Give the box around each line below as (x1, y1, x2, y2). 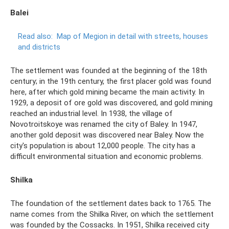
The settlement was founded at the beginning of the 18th (10, 65, 207, 75)
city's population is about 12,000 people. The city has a (10, 141, 195, 150)
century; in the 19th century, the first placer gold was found (10, 76, 211, 86)
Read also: (18, 31, 53, 41)
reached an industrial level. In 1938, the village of (10, 108, 173, 118)
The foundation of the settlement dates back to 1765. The (10, 198, 211, 208)
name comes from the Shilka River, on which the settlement (10, 209, 214, 219)
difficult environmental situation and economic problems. (10, 151, 203, 161)
